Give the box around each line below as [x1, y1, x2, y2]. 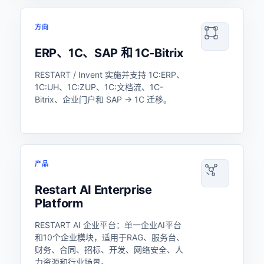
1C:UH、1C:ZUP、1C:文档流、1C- [35, 82, 163, 92]
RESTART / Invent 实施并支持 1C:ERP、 [35, 70, 184, 80]
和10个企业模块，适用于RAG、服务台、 [35, 232, 184, 242]
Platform [35, 196, 83, 210]
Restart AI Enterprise [35, 183, 152, 197]
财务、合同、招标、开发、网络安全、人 [35, 245, 183, 255]
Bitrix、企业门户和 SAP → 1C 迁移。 [35, 94, 171, 104]
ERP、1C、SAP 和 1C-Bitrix [35, 46, 183, 60]
